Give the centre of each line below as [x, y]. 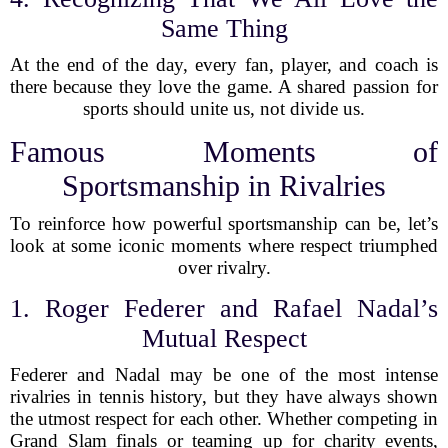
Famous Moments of [224, 151]
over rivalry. [224, 267]
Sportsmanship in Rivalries [224, 185]
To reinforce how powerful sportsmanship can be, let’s [224, 223]
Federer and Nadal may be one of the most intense [224, 374]
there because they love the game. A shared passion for [224, 86]
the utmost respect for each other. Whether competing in [224, 418]
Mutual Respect [224, 338]
